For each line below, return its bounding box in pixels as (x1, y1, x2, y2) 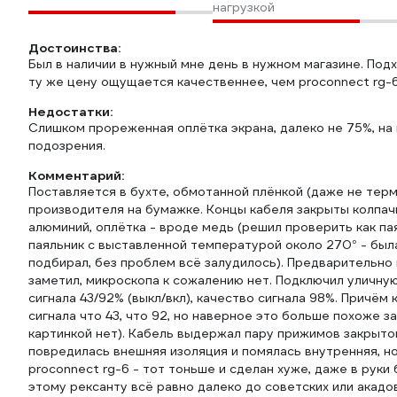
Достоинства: (28, 40, 121, 56)
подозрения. (28, 137, 105, 153)
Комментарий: (28, 167, 124, 183)
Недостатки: (28, 104, 113, 120)
